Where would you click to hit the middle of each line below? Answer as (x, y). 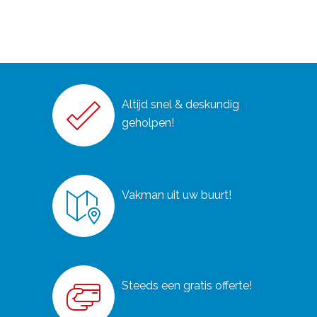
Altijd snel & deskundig (180, 104)
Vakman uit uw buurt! (177, 195)
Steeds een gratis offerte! (187, 286)
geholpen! (148, 123)
